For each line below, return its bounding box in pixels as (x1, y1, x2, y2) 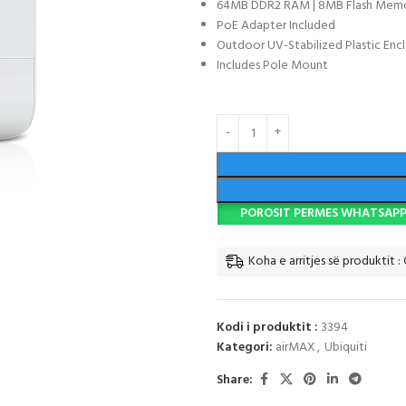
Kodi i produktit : (217, 317, 321, 338)
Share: (217, 369, 253, 391)
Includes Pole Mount (217, 55, 328, 76)
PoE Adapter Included (217, 15, 335, 36)
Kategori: (217, 337, 273, 358)
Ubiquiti (324, 337, 367, 358)
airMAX (275, 337, 315, 358)
